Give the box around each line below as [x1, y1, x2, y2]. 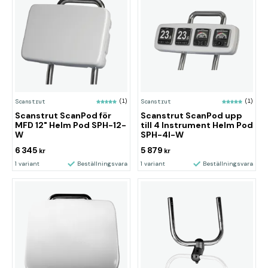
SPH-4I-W [141, 129, 184, 140]
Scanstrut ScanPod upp [141, 110, 242, 121]
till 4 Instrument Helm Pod [141, 120, 253, 130]
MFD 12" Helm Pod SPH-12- [15, 120, 126, 130]
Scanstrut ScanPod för [15, 110, 111, 121]
